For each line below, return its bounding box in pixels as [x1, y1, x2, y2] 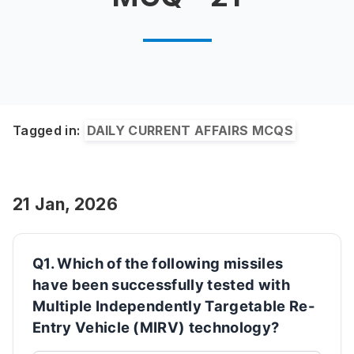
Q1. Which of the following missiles [32, 254, 284, 272]
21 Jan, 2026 [13, 194, 118, 214]
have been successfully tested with [32, 276, 290, 293]
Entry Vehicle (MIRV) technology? [32, 318, 280, 336]
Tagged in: [13, 122, 81, 138]
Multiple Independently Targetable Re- [32, 297, 315, 314]
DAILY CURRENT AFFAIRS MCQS [86, 122, 293, 138]
